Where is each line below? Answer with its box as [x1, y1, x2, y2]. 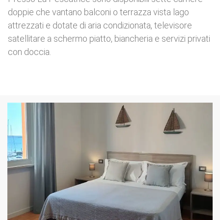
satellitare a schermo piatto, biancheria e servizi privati [8, 33, 210, 44]
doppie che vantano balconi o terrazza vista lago [8, 6, 189, 17]
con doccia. [8, 46, 51, 57]
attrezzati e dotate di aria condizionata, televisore [8, 20, 192, 30]
